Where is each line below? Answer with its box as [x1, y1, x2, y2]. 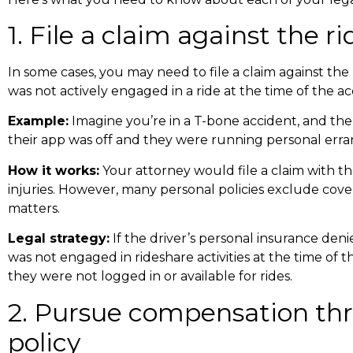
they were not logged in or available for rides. [8, 269, 292, 284]
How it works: [8, 162, 99, 178]
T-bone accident [194, 113, 297, 129]
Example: [8, 113, 69, 129]
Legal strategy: [8, 231, 110, 247]
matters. [8, 200, 60, 216]
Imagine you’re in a [69, 113, 194, 129]
